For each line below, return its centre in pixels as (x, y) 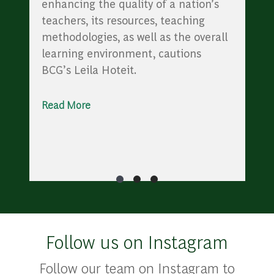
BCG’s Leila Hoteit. (89, 70)
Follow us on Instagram (137, 242)
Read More (66, 105)
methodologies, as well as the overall (134, 37)
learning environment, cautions (121, 53)
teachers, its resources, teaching (123, 20)
